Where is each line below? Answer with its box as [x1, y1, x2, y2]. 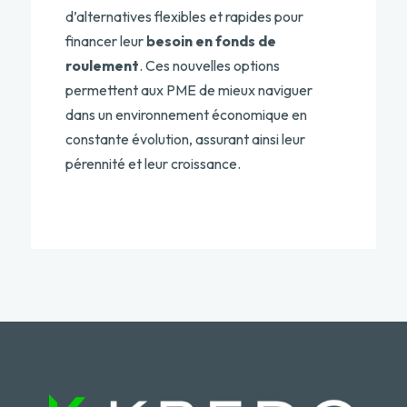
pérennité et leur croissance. [65, 154, 241, 173]
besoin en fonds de [145, 32, 276, 50]
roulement [65, 56, 139, 74]
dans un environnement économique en [65, 105, 307, 124]
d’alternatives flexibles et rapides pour [65, 7, 303, 25]
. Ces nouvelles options [138, 56, 280, 74]
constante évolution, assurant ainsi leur [65, 130, 305, 148]
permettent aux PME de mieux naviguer [65, 81, 313, 99]
